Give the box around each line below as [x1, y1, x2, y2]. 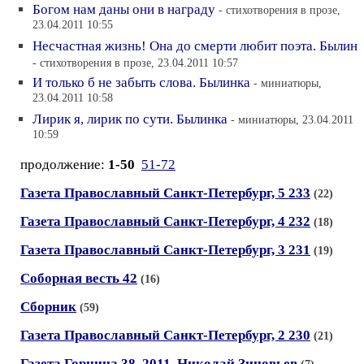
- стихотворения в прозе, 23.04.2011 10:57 [32, 56, 238, 69]
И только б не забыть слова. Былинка [32, 75, 250, 90]
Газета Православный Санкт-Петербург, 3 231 [20, 242, 310, 258]
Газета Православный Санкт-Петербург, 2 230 [20, 327, 310, 343]
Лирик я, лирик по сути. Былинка [32, 111, 227, 127]
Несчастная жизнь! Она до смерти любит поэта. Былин [32, 38, 357, 54]
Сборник [20, 299, 76, 314]
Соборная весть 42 [20, 271, 137, 286]
